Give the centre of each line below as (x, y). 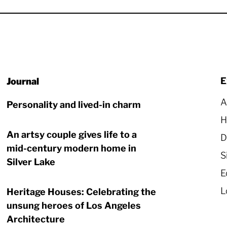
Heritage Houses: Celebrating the (82, 192)
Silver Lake (31, 162)
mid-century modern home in (72, 148)
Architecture (36, 219)
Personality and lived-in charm (74, 105)
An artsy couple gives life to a (72, 135)
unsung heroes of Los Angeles (74, 205)
